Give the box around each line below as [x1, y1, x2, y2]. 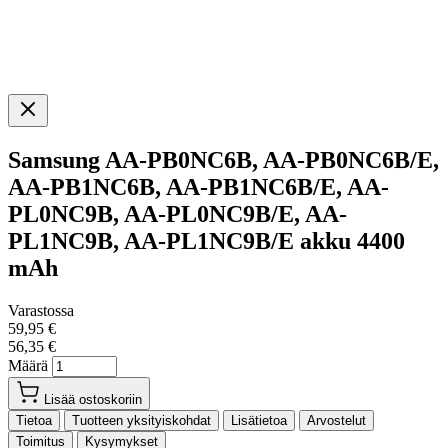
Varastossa [8, 301, 74, 319]
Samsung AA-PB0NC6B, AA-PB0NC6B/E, [8, 146, 439, 173]
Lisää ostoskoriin [44, 391, 142, 407]
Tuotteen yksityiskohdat [72, 412, 211, 428]
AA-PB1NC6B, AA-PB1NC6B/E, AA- [8, 173, 389, 200]
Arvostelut [307, 412, 366, 428]
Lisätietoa [231, 412, 287, 428]
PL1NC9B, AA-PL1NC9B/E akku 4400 [8, 227, 405, 254]
